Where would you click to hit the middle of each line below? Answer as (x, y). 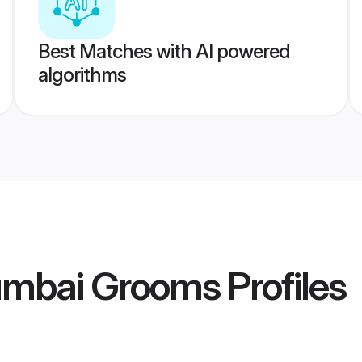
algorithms (82, 75)
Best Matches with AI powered (164, 51)
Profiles (283, 286)
